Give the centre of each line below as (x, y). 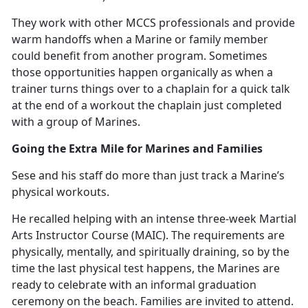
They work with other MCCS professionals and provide (153, 22)
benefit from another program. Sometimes (155, 55)
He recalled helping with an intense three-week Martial (154, 218)
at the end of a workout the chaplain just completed (147, 105)
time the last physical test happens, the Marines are (146, 268)
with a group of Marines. (79, 121)
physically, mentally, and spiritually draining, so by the (151, 251)
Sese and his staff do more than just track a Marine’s (148, 175)
